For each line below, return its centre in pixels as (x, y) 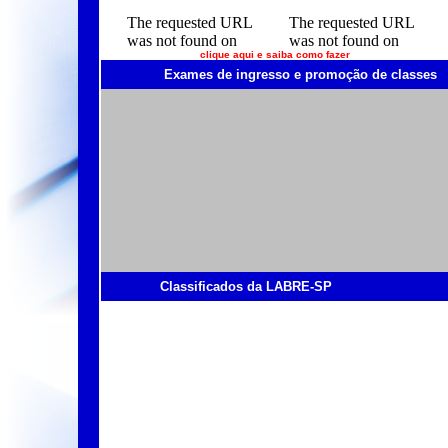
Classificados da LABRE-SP (246, 286)
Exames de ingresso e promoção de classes (300, 74)
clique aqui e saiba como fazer (275, 54)
